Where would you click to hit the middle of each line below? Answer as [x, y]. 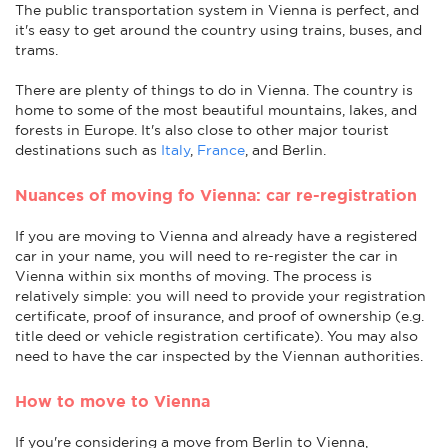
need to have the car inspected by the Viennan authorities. [219, 355]
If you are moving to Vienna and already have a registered [216, 235]
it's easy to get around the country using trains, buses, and [218, 29]
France [221, 149]
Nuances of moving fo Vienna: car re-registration [216, 194]
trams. [36, 49]
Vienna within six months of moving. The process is [193, 275]
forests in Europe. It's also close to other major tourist [202, 129]
